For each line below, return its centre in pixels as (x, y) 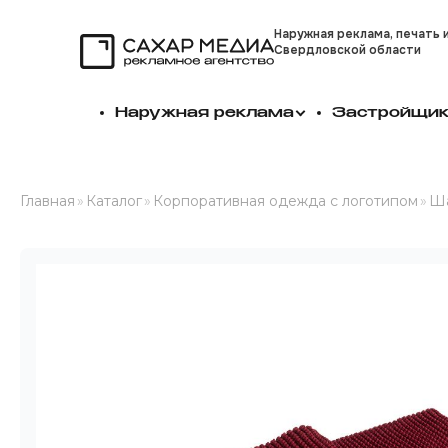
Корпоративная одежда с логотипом (285, 201)
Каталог (114, 201)
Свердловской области (347, 49)
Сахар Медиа (147, 78)
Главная (47, 201)
